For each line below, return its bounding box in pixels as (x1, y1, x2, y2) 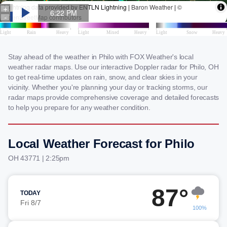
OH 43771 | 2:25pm (8, 154, 69, 162)
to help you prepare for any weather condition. (8, 103, 150, 111)
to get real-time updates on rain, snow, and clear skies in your (8, 73, 198, 81)
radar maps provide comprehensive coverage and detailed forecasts (8, 93, 219, 101)
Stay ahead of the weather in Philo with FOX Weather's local (8, 53, 194, 61)
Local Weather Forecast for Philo (8, 137, 195, 150)
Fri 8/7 (20, 199, 41, 207)
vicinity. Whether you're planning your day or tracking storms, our (8, 83, 208, 91)
